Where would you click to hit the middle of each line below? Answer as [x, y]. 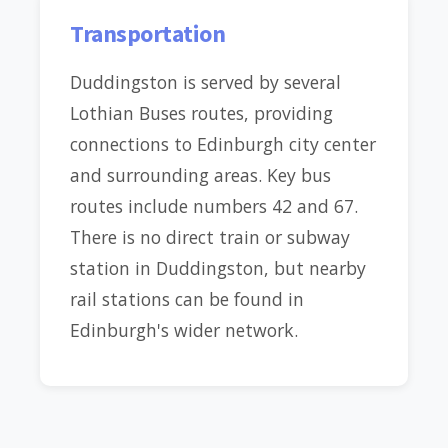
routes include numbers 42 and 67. [214, 206]
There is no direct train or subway [210, 237]
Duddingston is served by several [205, 82]
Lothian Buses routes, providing [201, 113]
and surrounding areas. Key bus [200, 175]
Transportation [148, 34]
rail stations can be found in [187, 299]
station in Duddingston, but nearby [218, 268]
